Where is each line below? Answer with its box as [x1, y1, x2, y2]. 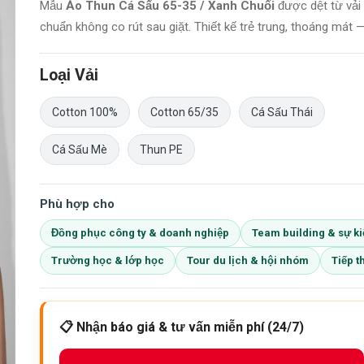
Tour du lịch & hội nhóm [187, 253, 309, 266]
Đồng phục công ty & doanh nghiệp [51, 226, 229, 239]
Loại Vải [40, 65, 98, 84]
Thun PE [140, 142, 183, 156]
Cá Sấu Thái [251, 105, 313, 119]
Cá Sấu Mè [52, 142, 107, 156]
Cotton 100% [52, 105, 118, 119]
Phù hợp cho [40, 196, 115, 211]
